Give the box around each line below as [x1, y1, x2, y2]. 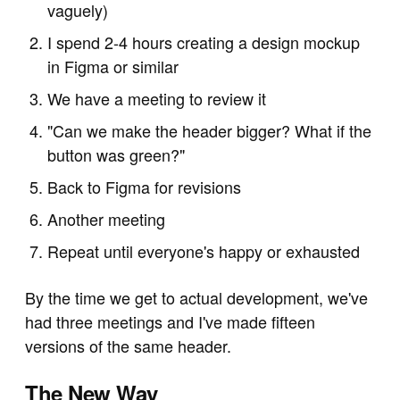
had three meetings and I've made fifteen [25, 310, 315, 334]
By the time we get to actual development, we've [25, 286, 368, 310]
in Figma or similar [47, 54, 179, 79]
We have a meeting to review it [47, 87, 267, 111]
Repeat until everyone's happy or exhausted [47, 239, 361, 263]
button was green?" [47, 143, 186, 167]
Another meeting [47, 207, 166, 231]
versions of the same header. [25, 334, 231, 358]
